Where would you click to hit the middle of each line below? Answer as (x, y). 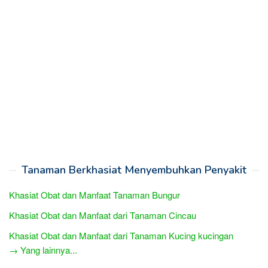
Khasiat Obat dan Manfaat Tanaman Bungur (95, 194)
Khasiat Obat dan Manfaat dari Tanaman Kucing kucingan (121, 235)
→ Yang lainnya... (43, 249)
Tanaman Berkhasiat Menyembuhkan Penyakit (134, 170)
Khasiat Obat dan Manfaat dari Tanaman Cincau (103, 215)
